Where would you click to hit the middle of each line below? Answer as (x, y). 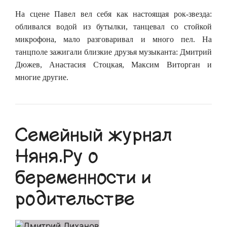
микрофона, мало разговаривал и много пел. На (113, 39)
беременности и (83, 178)
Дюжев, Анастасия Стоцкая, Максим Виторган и (113, 65)
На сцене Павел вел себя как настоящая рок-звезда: (113, 14)
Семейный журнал (93, 135)
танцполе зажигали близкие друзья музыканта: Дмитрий (113, 52)
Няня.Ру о (57, 156)
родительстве (75, 199)
